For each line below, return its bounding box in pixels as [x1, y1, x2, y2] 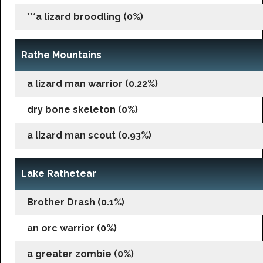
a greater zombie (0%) [27, 248, 134, 259]
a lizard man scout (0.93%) [27, 129, 151, 141]
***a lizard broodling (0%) [27, 11, 143, 22]
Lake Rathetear [21, 167, 96, 179]
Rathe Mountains [21, 49, 102, 60]
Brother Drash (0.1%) [27, 196, 124, 208]
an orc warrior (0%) [27, 222, 117, 234]
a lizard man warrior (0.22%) [27, 77, 158, 89]
